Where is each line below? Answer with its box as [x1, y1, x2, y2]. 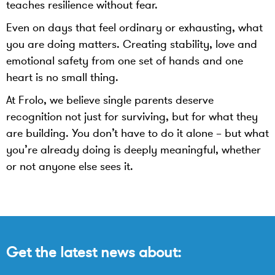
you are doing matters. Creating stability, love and [6, 37, 257, 52]
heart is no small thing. [6, 70, 118, 85]
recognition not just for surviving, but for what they [6, 109, 258, 124]
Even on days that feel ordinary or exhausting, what [6, 20, 263, 35]
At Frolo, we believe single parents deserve [6, 93, 214, 107]
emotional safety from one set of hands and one [6, 53, 243, 68]
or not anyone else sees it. [6, 159, 133, 174]
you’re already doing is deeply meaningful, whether [6, 142, 261, 157]
